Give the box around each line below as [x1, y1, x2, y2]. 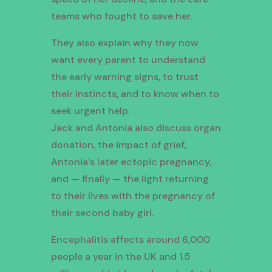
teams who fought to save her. [50, 10, 192, 23]
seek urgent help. [50, 104, 130, 118]
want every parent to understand [50, 53, 205, 67]
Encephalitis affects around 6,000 [50, 233, 210, 246]
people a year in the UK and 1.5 [50, 250, 191, 263]
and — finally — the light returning [50, 172, 209, 186]
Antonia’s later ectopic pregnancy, [50, 155, 211, 169]
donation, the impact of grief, [50, 138, 186, 152]
